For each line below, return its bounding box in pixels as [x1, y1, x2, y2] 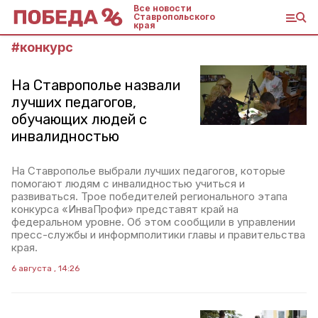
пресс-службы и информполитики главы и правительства [11, 228, 305, 241]
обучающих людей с [11, 111, 147, 128]
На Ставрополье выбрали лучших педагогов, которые [11, 164, 285, 177]
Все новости [133, 3, 192, 13]
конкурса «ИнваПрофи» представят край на [11, 202, 238, 216]
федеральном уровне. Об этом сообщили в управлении [11, 215, 295, 229]
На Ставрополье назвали [11, 77, 180, 94]
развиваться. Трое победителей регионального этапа [11, 190, 287, 203]
